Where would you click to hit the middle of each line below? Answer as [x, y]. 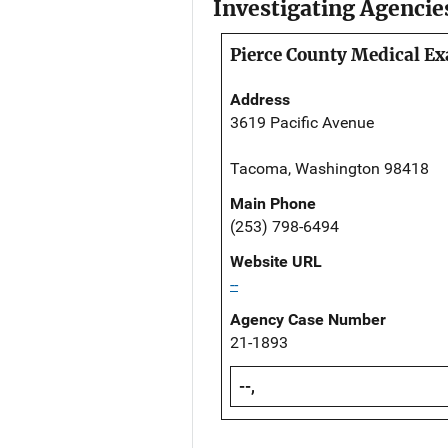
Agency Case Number [308, 320]
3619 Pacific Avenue [302, 123]
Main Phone [273, 204]
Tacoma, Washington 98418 [329, 169]
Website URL [276, 262]
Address [260, 100]
